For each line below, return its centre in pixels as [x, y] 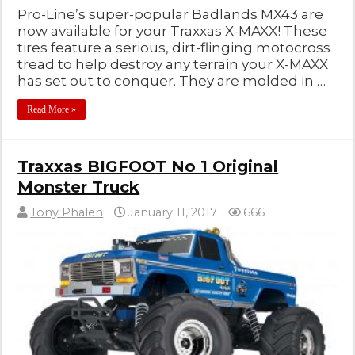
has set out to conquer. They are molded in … [172, 80]
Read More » [52, 109]
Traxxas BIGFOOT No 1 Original [148, 166]
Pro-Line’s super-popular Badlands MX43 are [171, 14]
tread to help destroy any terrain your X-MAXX [173, 64]
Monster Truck [79, 187]
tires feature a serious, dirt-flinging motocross [174, 47]
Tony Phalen [67, 212]
